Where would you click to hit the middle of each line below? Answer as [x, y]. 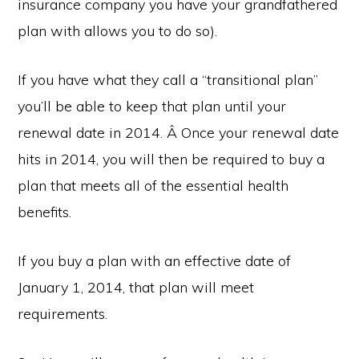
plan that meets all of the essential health [153, 186]
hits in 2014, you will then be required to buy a [171, 159]
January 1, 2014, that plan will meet [136, 287]
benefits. [45, 212]
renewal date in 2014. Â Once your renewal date [179, 133]
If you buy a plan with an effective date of [155, 261]
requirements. [63, 314]
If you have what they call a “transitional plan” [168, 80]
